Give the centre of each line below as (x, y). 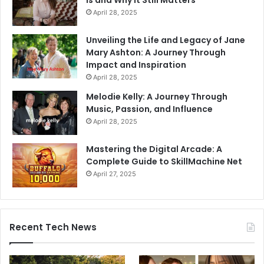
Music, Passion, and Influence (149, 109)
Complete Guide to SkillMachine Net (164, 162)
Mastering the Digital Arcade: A (154, 149)
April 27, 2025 (115, 174)
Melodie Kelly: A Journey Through (157, 97)
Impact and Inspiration (136, 65)
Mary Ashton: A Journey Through (156, 53)
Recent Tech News (53, 227)
